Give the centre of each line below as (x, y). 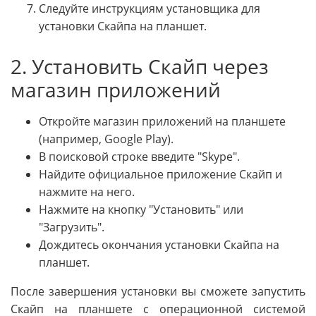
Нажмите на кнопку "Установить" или (141, 210)
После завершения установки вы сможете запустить (158, 292)
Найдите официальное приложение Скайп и (160, 175)
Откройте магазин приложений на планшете (162, 122)
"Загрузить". (72, 227)
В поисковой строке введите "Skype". (139, 157)
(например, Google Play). (106, 139)
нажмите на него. (87, 192)
